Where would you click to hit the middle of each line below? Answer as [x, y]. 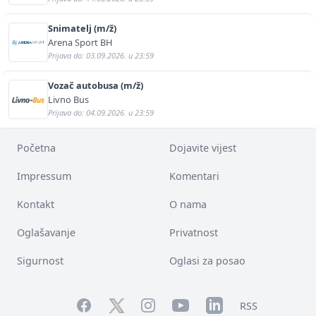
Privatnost [194, 233]
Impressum [44, 176]
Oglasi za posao [207, 261]
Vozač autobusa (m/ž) [96, 86]
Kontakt [36, 205]
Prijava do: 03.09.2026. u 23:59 [101, 56]
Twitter [125, 305]
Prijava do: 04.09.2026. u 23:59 [101, 113]
